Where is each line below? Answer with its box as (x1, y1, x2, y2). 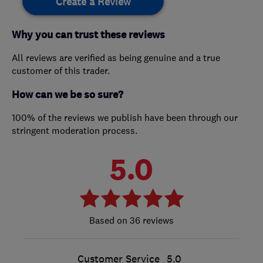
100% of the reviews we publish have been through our (12, 111, 238, 123)
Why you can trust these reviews (12, 28, 165, 42)
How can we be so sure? (12, 87, 123, 102)
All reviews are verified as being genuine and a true (12, 51, 220, 63)
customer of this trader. (12, 64, 110, 76)
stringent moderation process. (12, 124, 137, 136)
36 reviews (127, 214, 174, 226)
